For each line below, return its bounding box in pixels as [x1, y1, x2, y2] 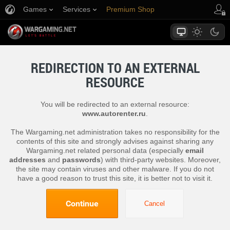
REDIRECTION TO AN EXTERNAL [30, 59, 200, 77]
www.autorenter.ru [82, 109, 146, 118]
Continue [66, 198, 99, 209]
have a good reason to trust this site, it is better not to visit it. [17, 174, 213, 182]
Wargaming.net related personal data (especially [26, 146, 185, 155]
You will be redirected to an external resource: [41, 100, 189, 108]
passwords [62, 156, 101, 164]
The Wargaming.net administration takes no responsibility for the [10, 128, 220, 136]
